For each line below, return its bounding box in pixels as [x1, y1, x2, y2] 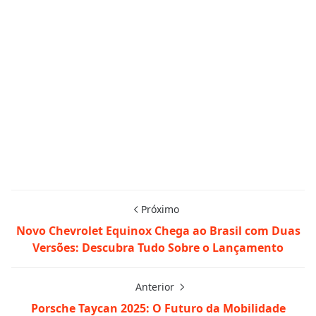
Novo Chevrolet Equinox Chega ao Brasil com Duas [16, 222, 300, 238]
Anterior [135, 279, 177, 293]
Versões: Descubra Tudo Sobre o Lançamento [32, 239, 284, 255]
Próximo [141, 202, 179, 216]
